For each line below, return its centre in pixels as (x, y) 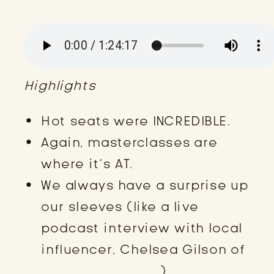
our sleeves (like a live (120, 206)
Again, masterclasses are (129, 142)
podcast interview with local (142, 228)
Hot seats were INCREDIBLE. (136, 121)
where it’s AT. (87, 164)
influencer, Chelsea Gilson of (143, 249)
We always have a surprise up (145, 185)
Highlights (60, 85)
